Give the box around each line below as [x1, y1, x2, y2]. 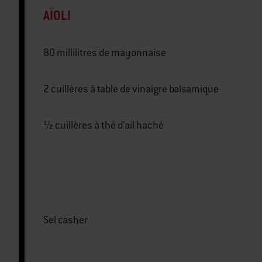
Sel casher [43, 213, 88, 227]
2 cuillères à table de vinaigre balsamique [120, 82, 219, 96]
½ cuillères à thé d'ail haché [118, 119, 164, 132]
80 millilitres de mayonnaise [99, 46, 166, 60]
